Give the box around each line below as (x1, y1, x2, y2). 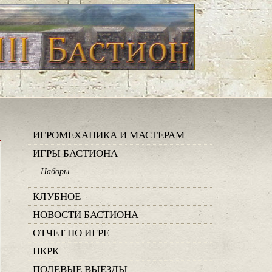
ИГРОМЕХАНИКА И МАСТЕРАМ (33, 129, 185, 141)
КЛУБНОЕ (33, 190, 81, 202)
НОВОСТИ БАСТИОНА (33, 208, 138, 220)
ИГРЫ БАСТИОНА (33, 148, 118, 159)
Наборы (41, 166, 70, 176)
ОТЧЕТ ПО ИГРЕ (33, 226, 109, 239)
